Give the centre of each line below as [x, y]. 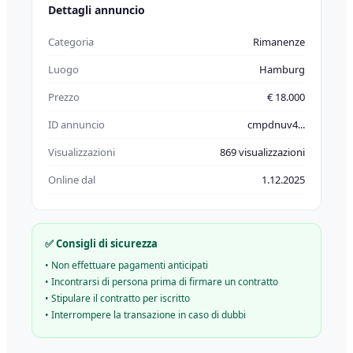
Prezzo [64, 97]
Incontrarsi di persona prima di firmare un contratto [165, 282]
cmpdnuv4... [276, 124]
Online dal [72, 180]
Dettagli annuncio [97, 10]
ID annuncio [76, 124]
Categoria [71, 42]
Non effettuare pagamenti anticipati [130, 265]
